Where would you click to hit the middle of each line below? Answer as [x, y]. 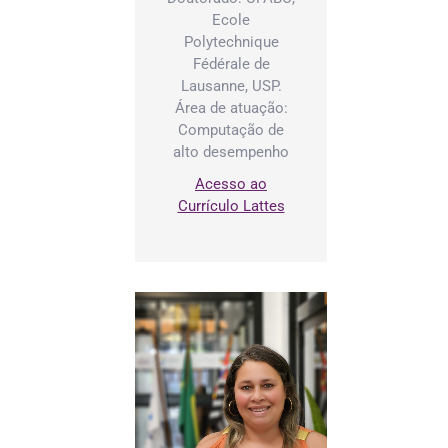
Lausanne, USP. [231, 85]
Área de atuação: [231, 107]
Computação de [231, 129]
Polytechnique [231, 41]
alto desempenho [231, 151]
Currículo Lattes [231, 205]
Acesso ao [231, 183]
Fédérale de [231, 63]
